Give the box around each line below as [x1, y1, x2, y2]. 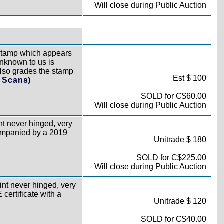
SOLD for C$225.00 [136, 153, 206, 162]
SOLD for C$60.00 [140, 92, 206, 100]
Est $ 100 [172, 74, 206, 82]
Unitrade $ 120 [153, 197, 206, 205]
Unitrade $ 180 [153, 135, 206, 144]
